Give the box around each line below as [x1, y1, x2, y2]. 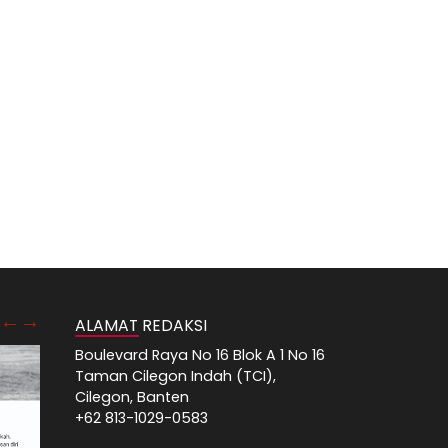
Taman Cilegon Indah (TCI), [75, 366, 276, 387]
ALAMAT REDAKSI [75, 314, 207, 338]
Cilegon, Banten [75, 387, 189, 408]
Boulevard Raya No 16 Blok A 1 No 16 [75, 345, 325, 366]
